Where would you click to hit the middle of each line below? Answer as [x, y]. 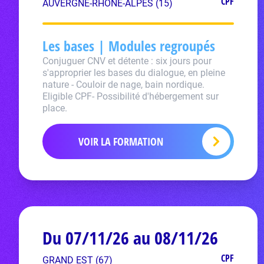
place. [55, 108]
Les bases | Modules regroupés [129, 46]
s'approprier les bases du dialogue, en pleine [134, 73]
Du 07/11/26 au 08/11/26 [130, 238]
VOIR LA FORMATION [121, 141]
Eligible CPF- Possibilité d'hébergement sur [131, 96]
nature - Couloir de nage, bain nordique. [123, 85]
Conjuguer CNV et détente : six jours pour [127, 61]
